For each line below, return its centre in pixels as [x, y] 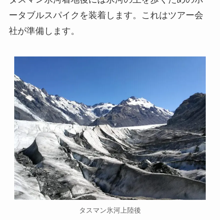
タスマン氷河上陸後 [110, 210]
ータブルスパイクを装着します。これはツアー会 [106, 15]
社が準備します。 [44, 31]
